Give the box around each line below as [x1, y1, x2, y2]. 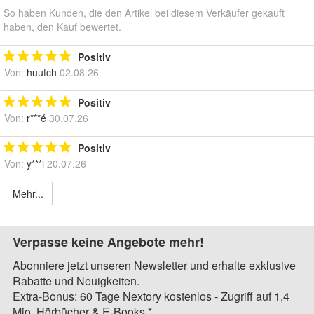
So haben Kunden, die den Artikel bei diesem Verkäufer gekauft [4, 6, 285, 20]
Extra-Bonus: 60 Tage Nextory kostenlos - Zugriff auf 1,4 [13, 288, 289, 305]
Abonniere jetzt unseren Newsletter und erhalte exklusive [13, 257, 296, 274]
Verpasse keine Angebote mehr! [13, 233, 204, 252]
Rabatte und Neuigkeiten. [13, 273, 139, 289]
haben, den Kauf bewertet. [4, 20, 121, 34]
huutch [27, 65, 57, 80]
